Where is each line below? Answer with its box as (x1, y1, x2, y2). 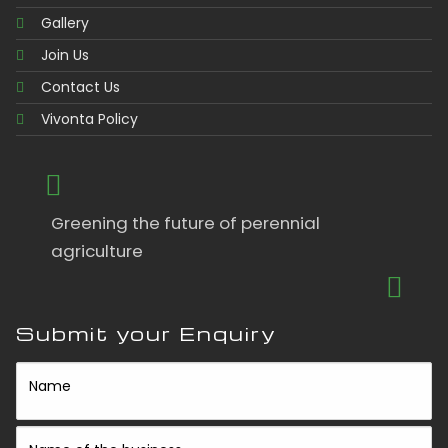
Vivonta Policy (41, 109, 139, 129)
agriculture (51, 239, 144, 263)
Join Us (41, 45, 90, 65)
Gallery (41, 13, 90, 33)
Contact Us (41, 77, 121, 97)
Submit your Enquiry (16, 321, 277, 346)
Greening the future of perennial (51, 211, 321, 235)
